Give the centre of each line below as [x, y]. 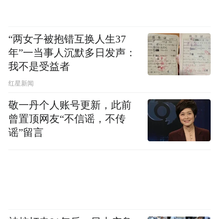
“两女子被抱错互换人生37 [67, 39]
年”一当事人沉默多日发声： [72, 53]
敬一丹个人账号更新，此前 [70, 105]
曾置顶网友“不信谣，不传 [67, 119]
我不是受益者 [39, 67]
